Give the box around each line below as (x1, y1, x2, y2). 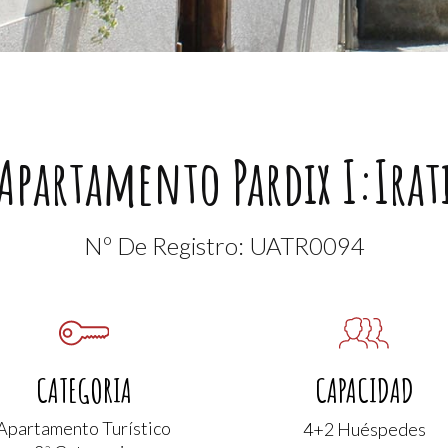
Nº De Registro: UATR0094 (83, 231, 365, 260)
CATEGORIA (35, 369, 132, 411)
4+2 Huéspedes (302, 418, 426, 440)
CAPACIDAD (314, 369, 414, 411)
